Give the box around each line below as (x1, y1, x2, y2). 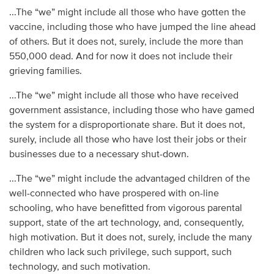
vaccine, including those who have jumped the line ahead (9, 22, 256, 32)
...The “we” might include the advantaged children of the (9, 174, 250, 184)
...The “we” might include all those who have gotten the (9, 7, 246, 18)
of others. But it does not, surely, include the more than (9, 37, 243, 47)
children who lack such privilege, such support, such (9, 247, 232, 257)
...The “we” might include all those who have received (9, 91, 239, 101)
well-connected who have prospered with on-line (9, 188, 219, 199)
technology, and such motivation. (9, 262, 150, 272)
